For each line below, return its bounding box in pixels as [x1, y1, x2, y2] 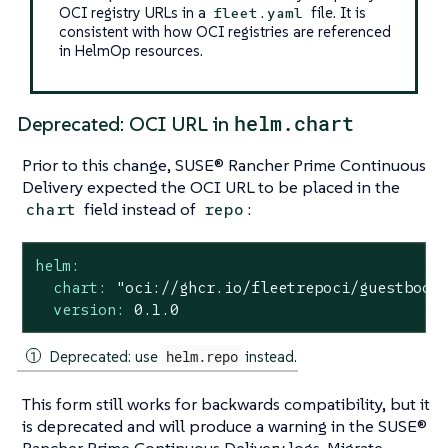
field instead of [80, 197, 201, 220]
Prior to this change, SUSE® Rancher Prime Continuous [22, 153, 426, 176]
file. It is [306, 2, 366, 22]
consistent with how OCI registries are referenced [58, 21, 391, 41]
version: [52, 299, 125, 319]
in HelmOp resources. [58, 40, 203, 60]
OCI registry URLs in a [58, 2, 210, 22]
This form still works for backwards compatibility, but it [22, 392, 430, 415]
